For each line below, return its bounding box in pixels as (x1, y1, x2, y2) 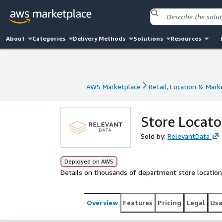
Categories (32, 35, 66, 42)
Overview (87, 198, 118, 207)
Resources (170, 35, 201, 42)
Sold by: (141, 132, 167, 140)
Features (123, 198, 153, 207)
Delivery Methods (73, 35, 126, 42)
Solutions (133, 35, 163, 42)
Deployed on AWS (64, 158, 113, 165)
